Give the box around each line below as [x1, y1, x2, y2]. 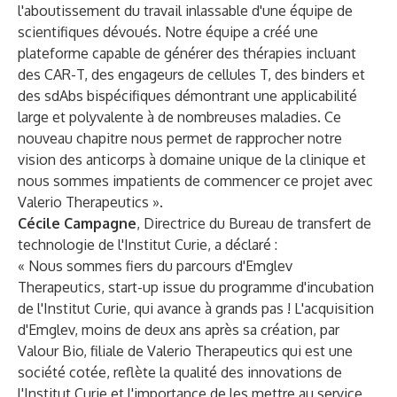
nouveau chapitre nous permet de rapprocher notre [18, 129, 342, 147]
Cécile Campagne [18, 214, 136, 232]
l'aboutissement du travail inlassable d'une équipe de [18, 2, 353, 19]
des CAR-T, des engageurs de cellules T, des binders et [18, 66, 365, 83]
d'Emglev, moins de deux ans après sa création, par [18, 321, 339, 339]
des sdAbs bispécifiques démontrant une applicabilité [18, 87, 357, 105]
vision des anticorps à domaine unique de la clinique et [18, 151, 366, 168]
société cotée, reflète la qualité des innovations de [18, 363, 342, 381]
